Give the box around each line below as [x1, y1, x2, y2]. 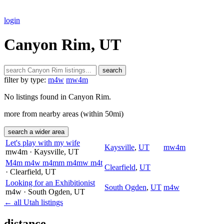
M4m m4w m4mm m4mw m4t [5, 158, 102, 167]
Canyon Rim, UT [4, 35, 121, 54]
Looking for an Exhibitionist [5, 178, 95, 187]
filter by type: [4, 75, 46, 84]
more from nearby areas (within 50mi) [4, 109, 123, 118]
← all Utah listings [4, 197, 63, 206]
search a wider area [8, 127, 64, 135]
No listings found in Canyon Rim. [4, 92, 111, 101]
